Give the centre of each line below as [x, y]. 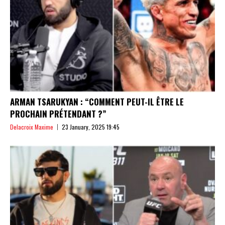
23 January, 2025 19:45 [91, 127]
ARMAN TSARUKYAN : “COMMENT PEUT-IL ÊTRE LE [97, 101]
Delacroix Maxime [32, 127]
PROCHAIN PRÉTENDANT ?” [58, 114]
